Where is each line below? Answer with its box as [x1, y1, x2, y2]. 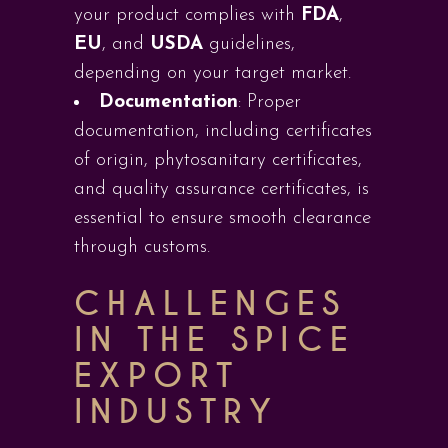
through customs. [74, 238, 210, 257]
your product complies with [74, 6, 301, 25]
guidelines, [203, 35, 295, 54]
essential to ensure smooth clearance [74, 209, 371, 228]
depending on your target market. [74, 64, 351, 83]
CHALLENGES [74, 284, 347, 325]
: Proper [238, 93, 301, 112]
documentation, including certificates [74, 122, 372, 141]
